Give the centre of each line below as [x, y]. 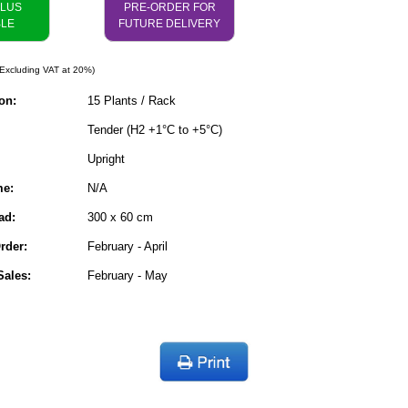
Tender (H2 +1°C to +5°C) [155, 130]
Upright [106, 159]
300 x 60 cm [120, 217]
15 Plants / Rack [132, 101]
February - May [127, 275]
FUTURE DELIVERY [169, 24]
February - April [127, 246]
